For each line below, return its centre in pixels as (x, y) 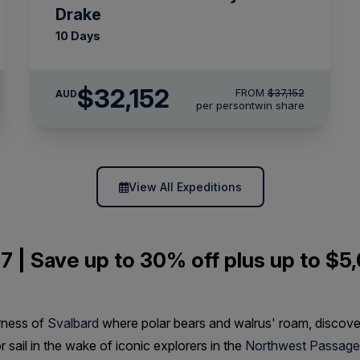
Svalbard (73, 323)
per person (223, 105)
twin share (278, 105)
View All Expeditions (185, 187)
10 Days (78, 36)
